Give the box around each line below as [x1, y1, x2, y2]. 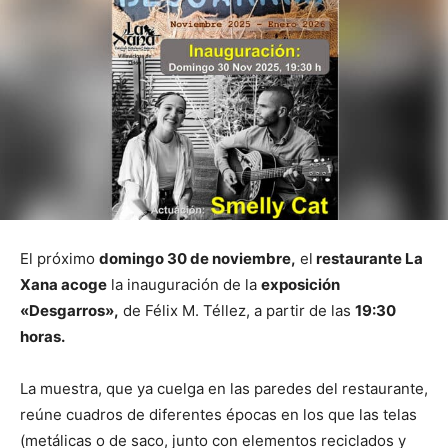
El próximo [20, 249, 99, 269]
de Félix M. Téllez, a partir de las [119, 301, 355, 321]
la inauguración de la [107, 275, 261, 295]
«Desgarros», [20, 301, 119, 321]
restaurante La [313, 249, 423, 269]
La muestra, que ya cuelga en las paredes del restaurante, [20, 379, 428, 399]
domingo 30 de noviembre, [99, 249, 296, 269]
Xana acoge [20, 275, 107, 295]
